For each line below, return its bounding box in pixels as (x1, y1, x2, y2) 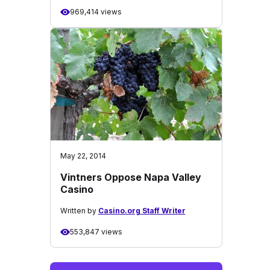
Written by (60, 206, 98, 215)
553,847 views (69, 227, 122, 236)
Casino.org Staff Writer (98, 206, 186, 215)
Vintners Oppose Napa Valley (60, 171, 201, 183)
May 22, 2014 (60, 151, 106, 160)
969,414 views (69, 7, 122, 16)
